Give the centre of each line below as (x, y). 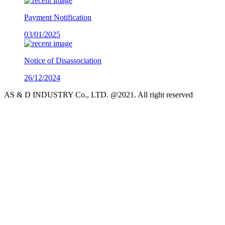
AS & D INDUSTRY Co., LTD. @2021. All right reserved (98, 94)
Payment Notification (58, 17)
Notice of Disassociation (63, 60)
